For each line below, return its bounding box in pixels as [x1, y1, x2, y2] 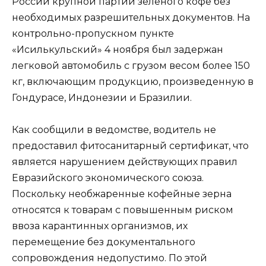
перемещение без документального [12, 236, 195, 248]
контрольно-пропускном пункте [12, 27, 174, 39]
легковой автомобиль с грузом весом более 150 [12, 59, 250, 71]
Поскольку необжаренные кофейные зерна [12, 188, 232, 199]
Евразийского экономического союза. [12, 172, 204, 183]
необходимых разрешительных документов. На [12, 11, 250, 23]
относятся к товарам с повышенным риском [12, 204, 233, 216]
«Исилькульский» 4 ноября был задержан [12, 43, 223, 55]
